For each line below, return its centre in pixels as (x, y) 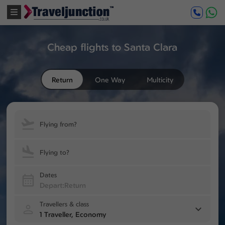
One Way (110, 79)
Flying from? (59, 124)
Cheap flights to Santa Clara (113, 47)
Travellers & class (65, 204)
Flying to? (55, 152)
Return (62, 79)
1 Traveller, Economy (73, 214)
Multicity (160, 79)
